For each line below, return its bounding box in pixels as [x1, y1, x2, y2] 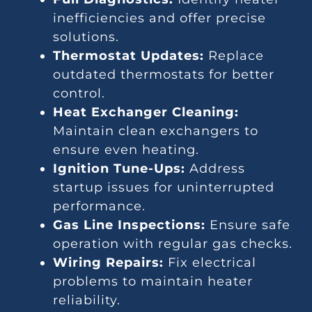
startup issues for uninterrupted [53, 180, 275, 196]
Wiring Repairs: [53, 255, 164, 271]
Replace [204, 48, 265, 64]
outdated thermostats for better [53, 67, 275, 83]
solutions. [53, 29, 120, 45]
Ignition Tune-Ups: [53, 161, 186, 177]
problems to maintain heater [53, 274, 253, 290]
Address [185, 161, 246, 177]
